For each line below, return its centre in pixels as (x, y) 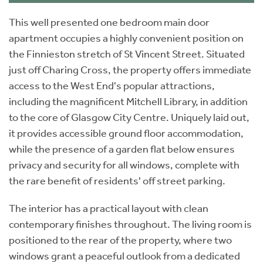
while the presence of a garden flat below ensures (122, 149)
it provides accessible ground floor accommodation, (126, 133)
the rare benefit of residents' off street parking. (117, 181)
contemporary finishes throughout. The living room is (130, 224)
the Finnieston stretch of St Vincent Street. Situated (127, 54)
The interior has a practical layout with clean (109, 208)
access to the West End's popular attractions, (112, 85)
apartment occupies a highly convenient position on (126, 38)
